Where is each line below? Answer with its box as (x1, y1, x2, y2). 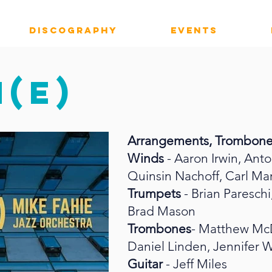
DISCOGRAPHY (29, 24, 118, 36)
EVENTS (170, 24, 218, 36)
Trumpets (127, 186, 184, 201)
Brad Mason (127, 203, 195, 219)
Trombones (127, 221, 191, 236)
